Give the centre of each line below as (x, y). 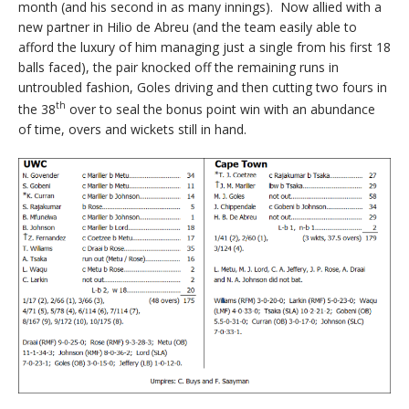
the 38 (37, 109)
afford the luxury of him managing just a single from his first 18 (204, 47)
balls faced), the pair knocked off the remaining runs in (178, 68)
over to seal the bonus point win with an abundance (220, 109)
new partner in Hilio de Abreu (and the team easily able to (188, 27)
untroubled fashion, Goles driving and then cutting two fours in (203, 88)
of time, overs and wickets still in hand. (132, 129)
